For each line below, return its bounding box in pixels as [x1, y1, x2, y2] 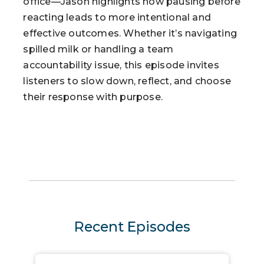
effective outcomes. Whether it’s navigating [23, 27, 237, 39]
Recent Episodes [74, 217, 190, 235]
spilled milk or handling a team [23, 43, 174, 55]
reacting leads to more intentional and [23, 11, 211, 23]
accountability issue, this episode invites [23, 59, 219, 71]
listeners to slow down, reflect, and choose [23, 75, 231, 87]
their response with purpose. [23, 91, 163, 103]
